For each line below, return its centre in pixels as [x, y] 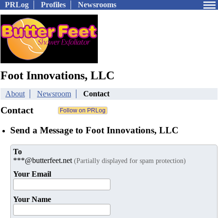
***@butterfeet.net [44, 161]
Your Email [32, 174]
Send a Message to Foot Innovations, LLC [94, 130]
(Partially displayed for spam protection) [130, 161]
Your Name [32, 200]
